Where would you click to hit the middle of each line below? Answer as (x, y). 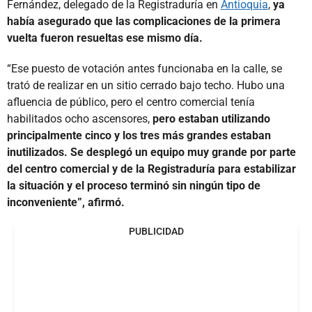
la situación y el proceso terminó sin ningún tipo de (134, 185)
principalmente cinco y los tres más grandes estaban (139, 135)
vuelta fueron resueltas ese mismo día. (105, 38)
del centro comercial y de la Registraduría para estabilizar (151, 169)
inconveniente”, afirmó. (66, 202)
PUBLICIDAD (156, 231)
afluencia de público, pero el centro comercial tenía (131, 102)
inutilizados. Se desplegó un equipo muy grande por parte (151, 152)
